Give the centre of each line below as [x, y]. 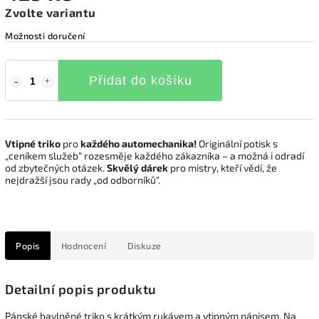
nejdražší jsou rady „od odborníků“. [83, 180]
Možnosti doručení [45, 36]
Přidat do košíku [140, 80]
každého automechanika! [138, 143]
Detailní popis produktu [81, 289]
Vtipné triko [33, 143]
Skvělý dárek [137, 168]
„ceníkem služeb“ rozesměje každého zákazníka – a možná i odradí [155, 156]
